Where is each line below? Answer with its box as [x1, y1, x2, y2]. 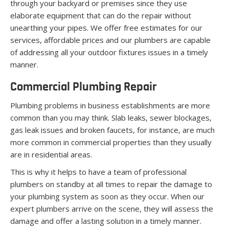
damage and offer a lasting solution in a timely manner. [10, 215, 201, 226]
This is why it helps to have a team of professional [10, 166, 187, 177]
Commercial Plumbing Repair [10, 81, 156, 94]
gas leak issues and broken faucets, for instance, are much [10, 124, 215, 135]
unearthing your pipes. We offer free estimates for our [10, 22, 202, 33]
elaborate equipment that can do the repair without [10, 10, 191, 20]
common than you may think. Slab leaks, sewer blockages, [10, 112, 212, 123]
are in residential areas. [10, 149, 92, 159]
